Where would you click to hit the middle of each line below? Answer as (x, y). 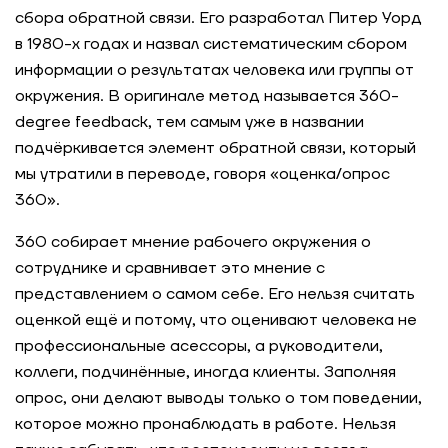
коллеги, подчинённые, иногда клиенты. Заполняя (205, 372)
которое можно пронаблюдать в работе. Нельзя (205, 424)
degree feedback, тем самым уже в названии (189, 122)
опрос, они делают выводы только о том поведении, (218, 398)
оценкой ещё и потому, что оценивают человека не (216, 320)
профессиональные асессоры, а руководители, (199, 346)
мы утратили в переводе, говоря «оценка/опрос (202, 174)
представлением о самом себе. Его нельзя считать (215, 294)
